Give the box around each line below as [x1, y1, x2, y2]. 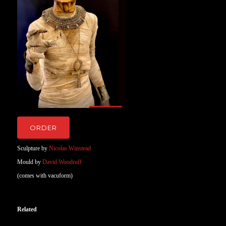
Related [17, 206, 37, 213]
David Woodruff [42, 158, 82, 165]
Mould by [17, 158, 43, 165]
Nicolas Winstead [47, 145, 91, 152]
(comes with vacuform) [17, 172, 73, 179]
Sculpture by [17, 145, 48, 152]
